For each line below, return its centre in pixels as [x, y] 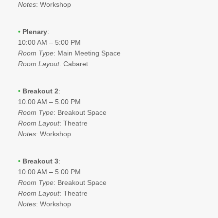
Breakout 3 [40, 161]
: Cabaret [73, 64]
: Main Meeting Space [87, 53]
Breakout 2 [40, 91]
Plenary [35, 31]
